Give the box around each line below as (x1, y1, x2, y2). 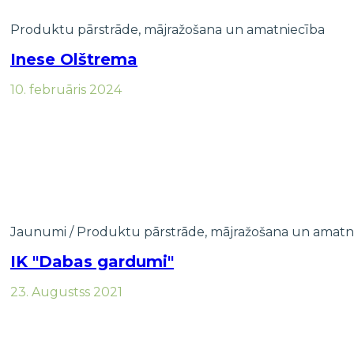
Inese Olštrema (10, 50, 137, 70)
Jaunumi (10, 224, 66, 239)
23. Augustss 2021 (10, 284, 122, 299)
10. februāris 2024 (10, 81, 122, 97)
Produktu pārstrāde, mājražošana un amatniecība (10, 21, 325, 37)
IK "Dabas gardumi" (10, 252, 174, 272)
